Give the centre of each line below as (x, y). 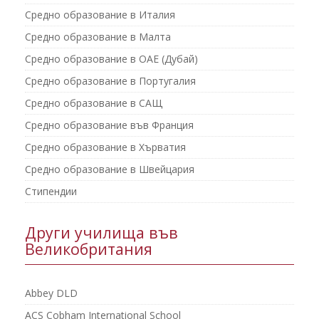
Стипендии (51, 191)
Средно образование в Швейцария (110, 169)
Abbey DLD (51, 293)
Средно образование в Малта (98, 37)
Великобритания (89, 249)
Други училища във (101, 232)
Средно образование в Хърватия (105, 147)
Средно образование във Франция (109, 125)
